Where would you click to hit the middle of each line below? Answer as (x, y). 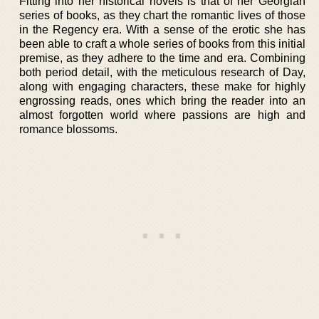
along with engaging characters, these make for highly (162, 87)
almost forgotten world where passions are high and (162, 115)
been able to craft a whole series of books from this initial (162, 44)
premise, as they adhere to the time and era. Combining (162, 58)
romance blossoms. (68, 129)
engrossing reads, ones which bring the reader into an (162, 101)
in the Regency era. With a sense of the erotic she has (162, 30)
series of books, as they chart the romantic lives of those (162, 15)
